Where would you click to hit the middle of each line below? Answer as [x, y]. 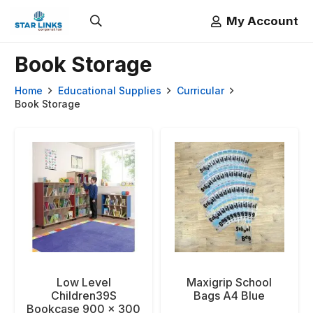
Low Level [83, 282]
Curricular [200, 90]
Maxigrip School [230, 282]
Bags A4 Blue [230, 295]
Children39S [83, 295]
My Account [262, 21]
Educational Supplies [109, 90]
